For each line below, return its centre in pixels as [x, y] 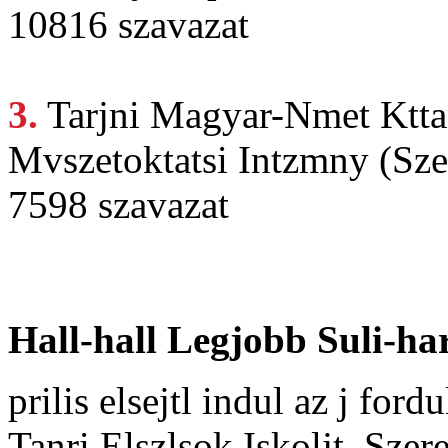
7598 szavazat [118, 205]
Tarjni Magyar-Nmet [213, 115]
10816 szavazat [128, 25]
